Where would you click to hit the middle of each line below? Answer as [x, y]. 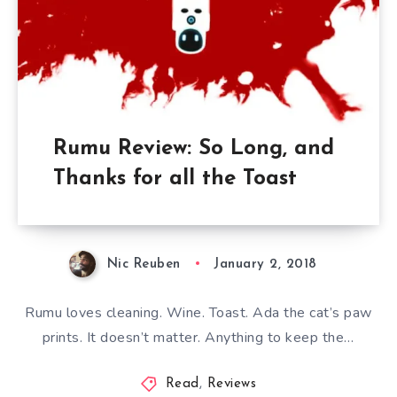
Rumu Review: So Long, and [193, 148]
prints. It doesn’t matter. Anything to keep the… [198, 337]
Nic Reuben [144, 264]
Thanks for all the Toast [175, 179]
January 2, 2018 [265, 264]
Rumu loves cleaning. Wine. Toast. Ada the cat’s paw [198, 312]
